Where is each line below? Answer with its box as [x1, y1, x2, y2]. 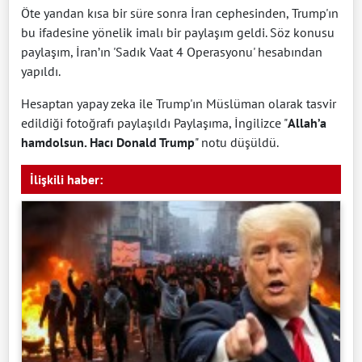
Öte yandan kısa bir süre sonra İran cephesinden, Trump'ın [21, 4, 339, 21]
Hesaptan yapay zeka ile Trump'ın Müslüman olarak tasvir [21, 95, 336, 112]
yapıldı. [21, 62, 61, 79]
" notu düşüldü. [195, 133, 279, 150]
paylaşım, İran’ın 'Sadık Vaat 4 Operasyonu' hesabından [21, 43, 322, 60]
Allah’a [288, 114, 326, 131]
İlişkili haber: [30, 170, 103, 187]
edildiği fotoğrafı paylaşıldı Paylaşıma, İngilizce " [21, 114, 288, 131]
